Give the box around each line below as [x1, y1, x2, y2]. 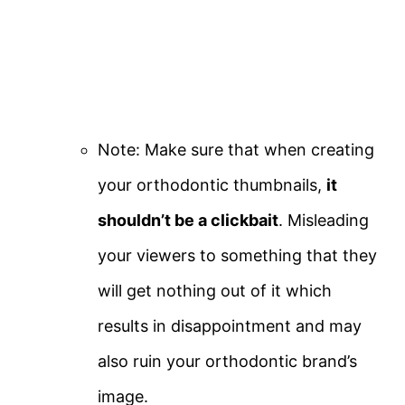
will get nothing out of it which [98, 281, 332, 301]
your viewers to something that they [98, 246, 377, 266]
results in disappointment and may [98, 316, 362, 336]
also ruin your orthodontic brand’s [98, 352, 357, 372]
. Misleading [278, 211, 369, 231]
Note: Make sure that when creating [98, 140, 374, 160]
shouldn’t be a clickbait [98, 211, 278, 231]
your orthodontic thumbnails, [98, 175, 326, 195]
